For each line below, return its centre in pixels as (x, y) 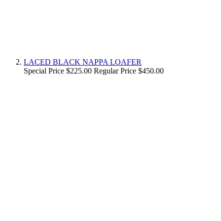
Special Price (44, 71)
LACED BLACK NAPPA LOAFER (83, 62)
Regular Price (115, 71)
